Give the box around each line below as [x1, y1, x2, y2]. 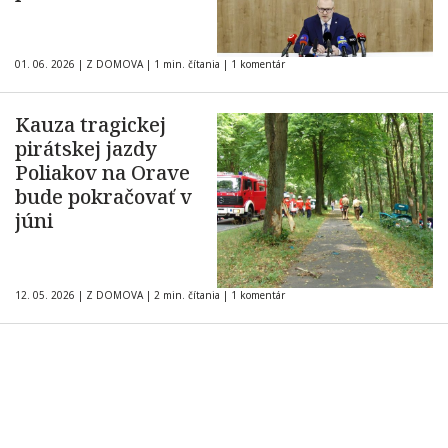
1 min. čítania [151, 57, 223, 71]
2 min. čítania [151, 288, 223, 302]
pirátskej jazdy [15, 135, 157, 162]
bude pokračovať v [15, 183, 192, 210]
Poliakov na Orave [15, 159, 190, 186]
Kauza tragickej [15, 111, 166, 138]
